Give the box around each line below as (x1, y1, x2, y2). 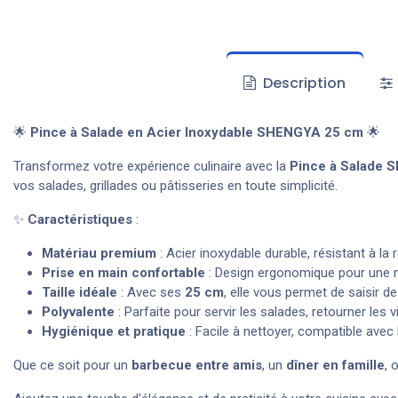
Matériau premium (42, 244, 156, 261)
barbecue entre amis (131, 356, 262, 373)
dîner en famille (286, 356, 385, 373)
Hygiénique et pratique (42, 322, 186, 339)
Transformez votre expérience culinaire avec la (13, 157, 290, 174)
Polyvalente (42, 303, 115, 320)
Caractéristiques (28, 211, 132, 227)
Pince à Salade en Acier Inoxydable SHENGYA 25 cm (30, 123, 363, 140)
